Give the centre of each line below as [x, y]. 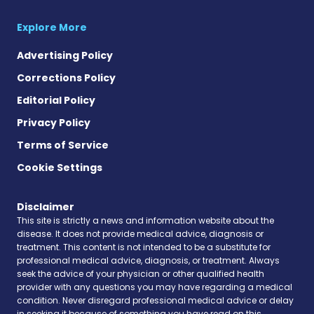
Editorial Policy [56, 101]
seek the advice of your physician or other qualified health [141, 274]
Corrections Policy [66, 78]
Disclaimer [46, 207]
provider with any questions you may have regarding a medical [155, 287]
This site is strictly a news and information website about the [145, 221]
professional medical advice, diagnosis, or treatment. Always [148, 261]
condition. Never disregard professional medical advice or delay [155, 301]
